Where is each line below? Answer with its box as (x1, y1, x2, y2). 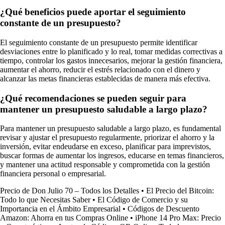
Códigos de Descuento (128, 204, 199, 213)
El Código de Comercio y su (97, 195, 188, 204)
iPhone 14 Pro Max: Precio (135, 213, 221, 222)
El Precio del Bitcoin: (146, 186, 214, 195)
